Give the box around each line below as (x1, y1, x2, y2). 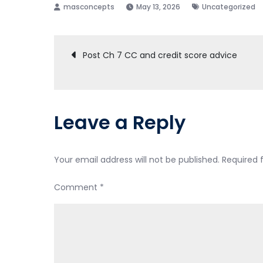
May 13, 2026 (136, 2, 180, 12)
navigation (71, 76, 204, 111)
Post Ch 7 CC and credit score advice (83, 49, 237, 61)
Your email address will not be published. (54, 154, 220, 166)
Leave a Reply (54, 109, 186, 136)
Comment (54, 181, 100, 193)
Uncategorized (202, 2, 255, 12)
